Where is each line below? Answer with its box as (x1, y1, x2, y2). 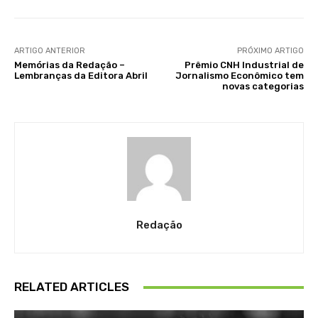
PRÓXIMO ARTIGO (236, 46, 304, 55)
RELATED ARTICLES (14, 280, 129, 294)
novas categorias (221, 81, 304, 92)
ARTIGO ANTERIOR (14, 46, 85, 55)
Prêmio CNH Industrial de (184, 60, 304, 70)
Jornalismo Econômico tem (175, 70, 304, 81)
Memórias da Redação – (14, 60, 125, 70)
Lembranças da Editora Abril (14, 70, 148, 81)
